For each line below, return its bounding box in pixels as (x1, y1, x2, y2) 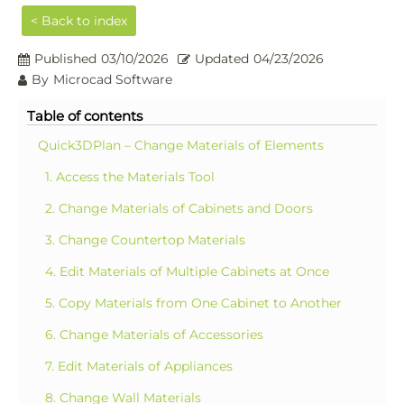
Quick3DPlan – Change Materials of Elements (38, 137, 324, 153)
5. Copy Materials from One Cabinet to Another (45, 295, 342, 311)
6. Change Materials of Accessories (45, 326, 263, 343)
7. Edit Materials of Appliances (45, 358, 233, 374)
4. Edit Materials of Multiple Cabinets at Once (45, 263, 329, 280)
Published (34, 50, 96, 67)
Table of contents (27, 107, 142, 124)
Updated (195, 50, 249, 67)
